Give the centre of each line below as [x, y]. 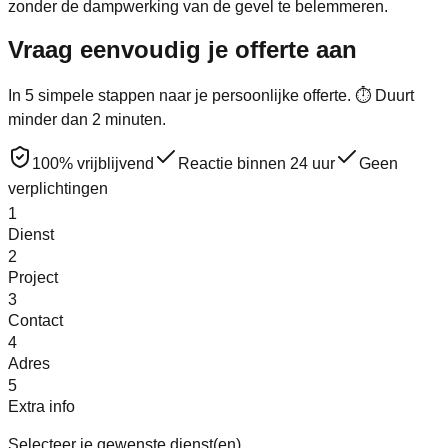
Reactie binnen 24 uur [256, 163]
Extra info [41, 406]
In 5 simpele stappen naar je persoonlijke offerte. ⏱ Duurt [211, 95]
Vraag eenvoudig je [118, 49]
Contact [35, 320]
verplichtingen [58, 188]
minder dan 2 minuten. [87, 119]
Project [33, 277]
